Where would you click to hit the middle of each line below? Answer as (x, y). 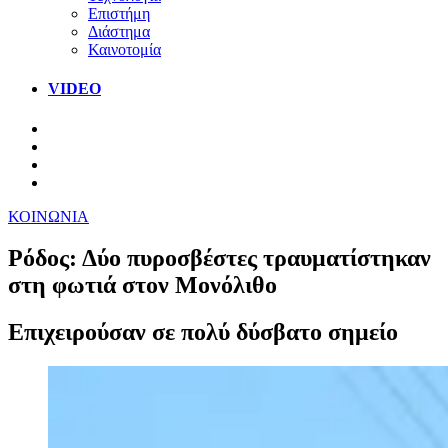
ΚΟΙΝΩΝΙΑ (48, 216)
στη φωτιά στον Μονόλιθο (142, 285)
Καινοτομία (124, 49)
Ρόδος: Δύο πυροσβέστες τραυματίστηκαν (219, 258)
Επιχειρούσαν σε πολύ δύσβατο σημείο (203, 332)
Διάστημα (119, 31)
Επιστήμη (119, 13)
